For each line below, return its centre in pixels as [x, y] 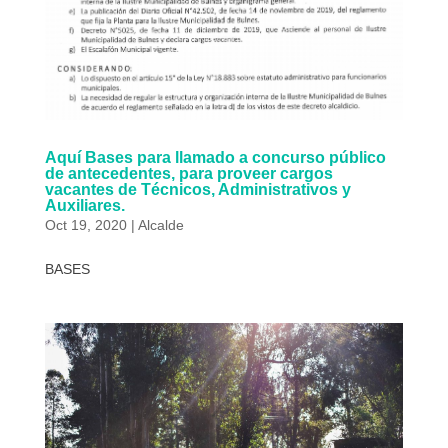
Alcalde [160, 225]
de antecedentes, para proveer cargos [188, 174]
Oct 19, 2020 [85, 225]
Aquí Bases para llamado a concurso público [215, 158]
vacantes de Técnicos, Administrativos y [197, 190]
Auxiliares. [84, 206]
